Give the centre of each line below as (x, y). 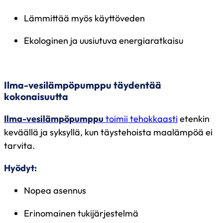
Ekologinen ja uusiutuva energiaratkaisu (105, 40)
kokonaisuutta (36, 96)
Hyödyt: (20, 168)
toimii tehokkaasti (141, 119)
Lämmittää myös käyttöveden (85, 18)
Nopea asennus (56, 191)
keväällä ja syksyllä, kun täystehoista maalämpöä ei (108, 132)
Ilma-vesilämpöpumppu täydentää (83, 85)
